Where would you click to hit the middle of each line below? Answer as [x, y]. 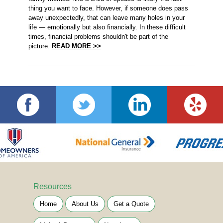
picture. [40, 46]
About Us [85, 204]
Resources [52, 186]
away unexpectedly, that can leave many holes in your [106, 18]
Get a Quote [131, 204]
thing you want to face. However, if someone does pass [108, 8]
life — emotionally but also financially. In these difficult [107, 27]
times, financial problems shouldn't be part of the [98, 37]
